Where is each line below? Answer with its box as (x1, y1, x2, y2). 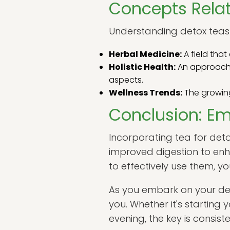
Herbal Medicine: (109, 48, 182, 60)
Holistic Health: (109, 61, 176, 73)
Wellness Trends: (109, 87, 182, 99)
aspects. (109, 74, 143, 86)
